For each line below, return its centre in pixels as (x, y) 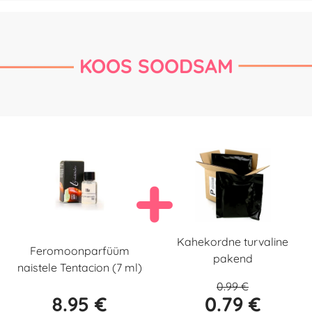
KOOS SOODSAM (156, 66)
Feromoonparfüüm (79, 251)
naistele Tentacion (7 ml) (79, 268)
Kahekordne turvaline (233, 242)
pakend (233, 259)
